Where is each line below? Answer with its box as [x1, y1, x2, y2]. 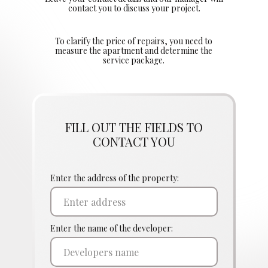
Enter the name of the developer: [50, 223, 173, 234]
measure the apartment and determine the [54, 45, 212, 57]
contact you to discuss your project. [68, 2, 200, 14]
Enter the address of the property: [50, 172, 179, 184]
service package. [102, 54, 165, 66]
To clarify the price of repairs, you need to [54, 35, 212, 47]
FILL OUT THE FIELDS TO [65, 119, 203, 136]
